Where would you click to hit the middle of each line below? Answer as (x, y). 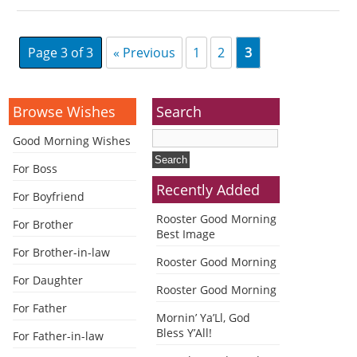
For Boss (35, 168)
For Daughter (48, 280)
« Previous (145, 52)
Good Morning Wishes (72, 140)
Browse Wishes (65, 111)
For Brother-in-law (62, 252)
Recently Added (208, 189)
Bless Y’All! (184, 332)
